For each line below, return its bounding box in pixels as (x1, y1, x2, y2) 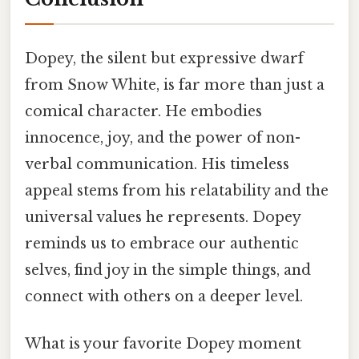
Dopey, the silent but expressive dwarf (25, 50, 304, 68)
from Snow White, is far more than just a (25, 76, 325, 95)
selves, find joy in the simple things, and (25, 261, 311, 280)
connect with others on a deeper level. (25, 288, 303, 306)
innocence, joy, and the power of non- (25, 129, 301, 147)
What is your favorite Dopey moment (25, 335, 301, 353)
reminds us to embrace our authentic (25, 235, 299, 253)
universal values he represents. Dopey (25, 208, 301, 227)
